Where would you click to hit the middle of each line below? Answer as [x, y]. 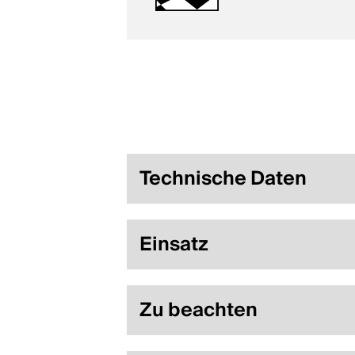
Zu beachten [198, 311]
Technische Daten [223, 179]
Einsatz [174, 245]
